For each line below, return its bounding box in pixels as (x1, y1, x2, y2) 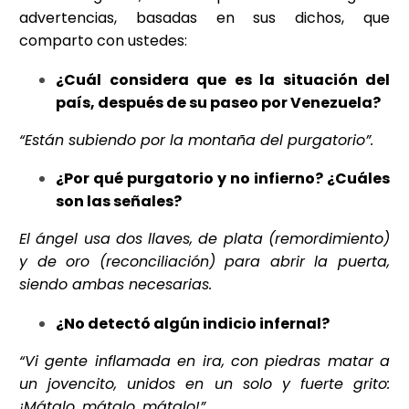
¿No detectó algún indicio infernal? (56, 312, 330, 334)
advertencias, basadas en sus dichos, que (19, 7, 390, 29)
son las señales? (56, 191, 182, 213)
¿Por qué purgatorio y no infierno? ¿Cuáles (56, 168, 390, 190)
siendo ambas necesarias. (19, 274, 212, 296)
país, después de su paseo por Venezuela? (56, 91, 381, 113)
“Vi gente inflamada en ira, (19, 350, 231, 372)
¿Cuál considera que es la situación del (56, 68, 390, 90)
